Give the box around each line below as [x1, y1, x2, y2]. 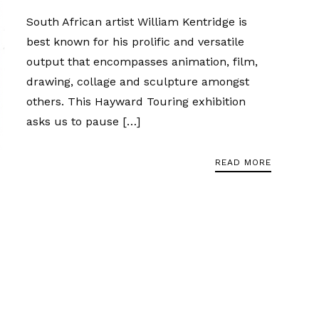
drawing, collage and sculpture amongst [26, 75, 250, 88]
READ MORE [214, 157, 271, 167]
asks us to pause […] [26, 115, 141, 128]
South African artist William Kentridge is [26, 15, 248, 28]
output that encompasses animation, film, [26, 55, 258, 68]
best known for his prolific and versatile [26, 35, 245, 48]
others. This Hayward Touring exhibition [26, 95, 246, 108]
